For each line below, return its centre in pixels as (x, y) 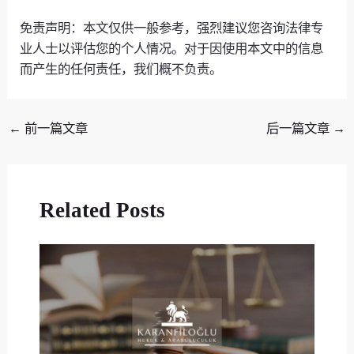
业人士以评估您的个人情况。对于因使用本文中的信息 (172, 48)
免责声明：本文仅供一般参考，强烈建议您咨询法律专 (172, 27)
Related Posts (102, 210)
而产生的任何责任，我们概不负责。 (121, 68)
